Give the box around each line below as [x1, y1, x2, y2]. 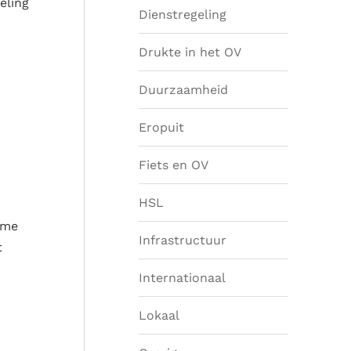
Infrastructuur [139, 232, 226, 248]
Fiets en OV [139, 157, 208, 172]
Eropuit [139, 119, 184, 135]
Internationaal [139, 270, 226, 285]
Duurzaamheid [139, 81, 228, 97]
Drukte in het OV [139, 44, 241, 60]
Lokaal [139, 307, 179, 323]
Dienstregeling [139, 6, 226, 22]
